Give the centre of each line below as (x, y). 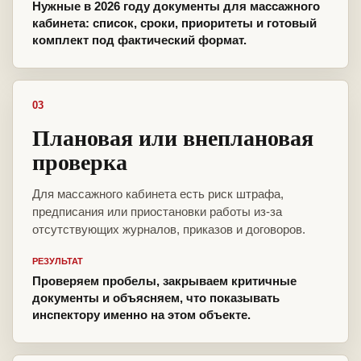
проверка (80, 162)
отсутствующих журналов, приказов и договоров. (169, 230)
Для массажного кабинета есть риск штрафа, (158, 194)
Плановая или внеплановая (173, 138)
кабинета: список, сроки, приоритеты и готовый (174, 23)
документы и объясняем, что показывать (156, 298)
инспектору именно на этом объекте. (141, 315)
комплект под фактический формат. (139, 40)
